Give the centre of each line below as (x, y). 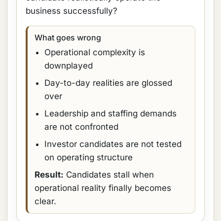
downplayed (69, 66)
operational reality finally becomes (103, 188)
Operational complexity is (95, 52)
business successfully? (72, 11)
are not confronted (81, 127)
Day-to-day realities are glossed (108, 83)
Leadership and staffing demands (110, 113)
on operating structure (89, 157)
